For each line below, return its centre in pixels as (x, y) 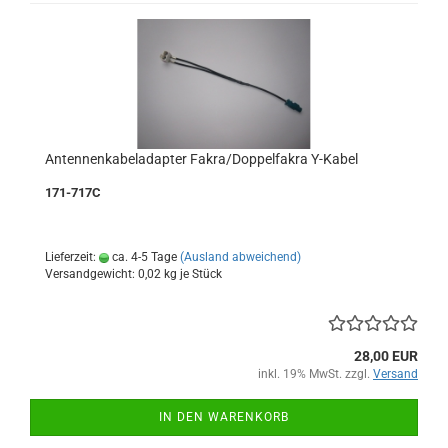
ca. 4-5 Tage (143, 257)
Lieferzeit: (72, 257)
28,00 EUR (386, 356)
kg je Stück (191, 274)
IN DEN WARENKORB (224, 417)
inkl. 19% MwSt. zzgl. (315, 374)
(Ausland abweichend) (240, 257)
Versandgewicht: (91, 274)
